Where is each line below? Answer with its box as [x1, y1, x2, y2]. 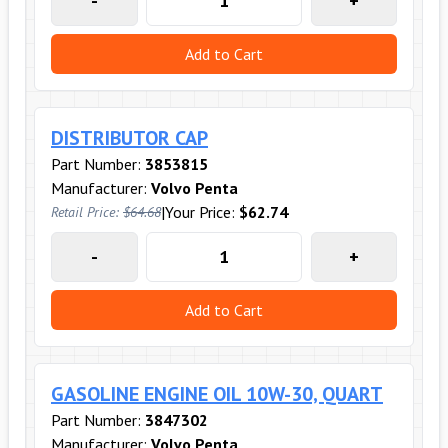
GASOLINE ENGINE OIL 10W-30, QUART [51, 381, 383, 407]
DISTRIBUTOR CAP [51, 125, 208, 151]
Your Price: [165, 202, 239, 222]
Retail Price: [51, 203, 123, 221]
